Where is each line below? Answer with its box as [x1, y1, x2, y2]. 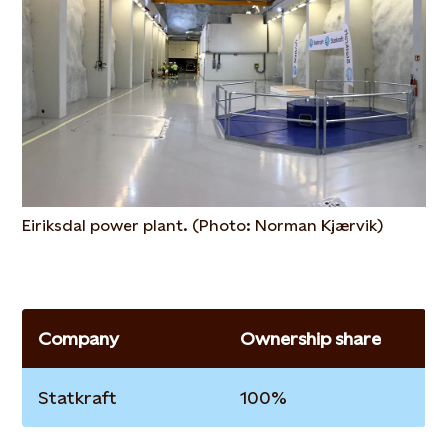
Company [38, 328, 120, 350]
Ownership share [240, 328, 382, 350]
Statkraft [38, 387, 118, 409]
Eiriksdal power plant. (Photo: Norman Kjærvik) [22, 216, 384, 236]
